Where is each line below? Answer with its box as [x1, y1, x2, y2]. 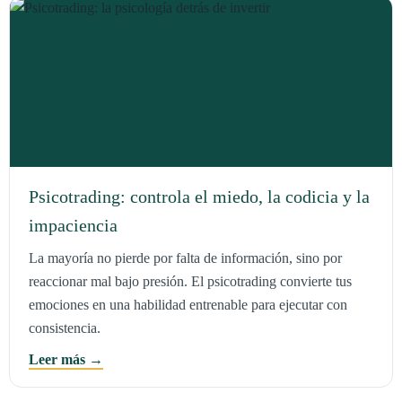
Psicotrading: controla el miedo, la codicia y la [28, 187, 370, 207]
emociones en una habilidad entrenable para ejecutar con [28, 297, 347, 313]
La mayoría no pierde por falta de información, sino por [28, 250, 342, 267]
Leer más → [28, 352, 103, 368]
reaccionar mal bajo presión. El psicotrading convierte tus [28, 274, 352, 290]
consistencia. [28, 320, 100, 336]
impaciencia [28, 215, 118, 236]
